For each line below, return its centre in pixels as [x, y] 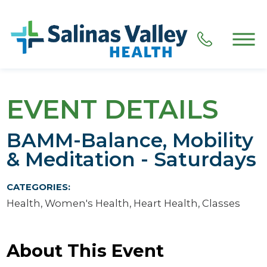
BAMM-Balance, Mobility [130, 140]
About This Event [86, 250]
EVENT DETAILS [113, 109]
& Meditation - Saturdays [132, 159]
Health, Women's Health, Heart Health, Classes [124, 204]
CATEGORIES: [39, 187]
